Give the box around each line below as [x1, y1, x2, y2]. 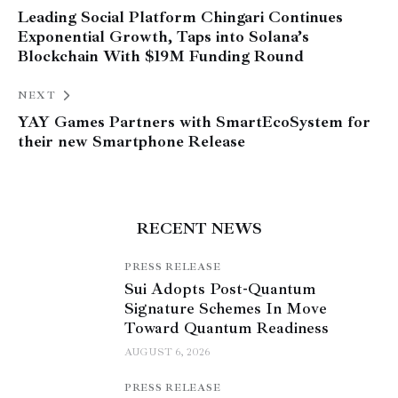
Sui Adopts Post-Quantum [124, 278, 315, 298]
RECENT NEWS [136, 218, 262, 238]
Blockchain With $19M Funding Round [18, 45, 304, 66]
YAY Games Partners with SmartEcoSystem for [18, 111, 370, 131]
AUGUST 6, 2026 [124, 345, 210, 359]
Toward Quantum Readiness [124, 317, 329, 338]
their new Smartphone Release [18, 131, 245, 151]
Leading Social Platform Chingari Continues [18, 6, 343, 27]
